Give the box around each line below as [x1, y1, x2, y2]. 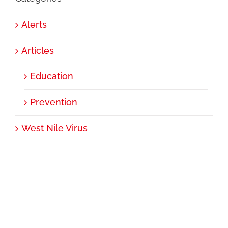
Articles [21, 45, 54, 56]
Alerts [21, 19, 47, 31]
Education [30, 71, 73, 82]
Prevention [30, 97, 77, 108]
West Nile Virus [21, 123, 88, 134]
